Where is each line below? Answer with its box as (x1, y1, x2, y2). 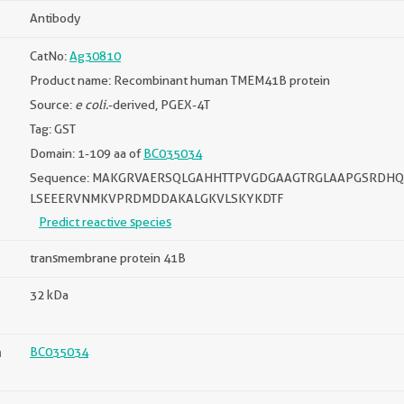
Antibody (30, 11, 80, 25)
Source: (30, 97, 75, 112)
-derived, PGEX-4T (108, 97, 210, 112)
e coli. (75, 97, 108, 112)
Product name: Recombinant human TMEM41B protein (30, 73, 330, 87)
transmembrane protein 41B (30, 251, 186, 265)
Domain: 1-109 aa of (30, 146, 143, 161)
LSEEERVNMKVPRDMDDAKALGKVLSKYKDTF (30, 191, 284, 206)
